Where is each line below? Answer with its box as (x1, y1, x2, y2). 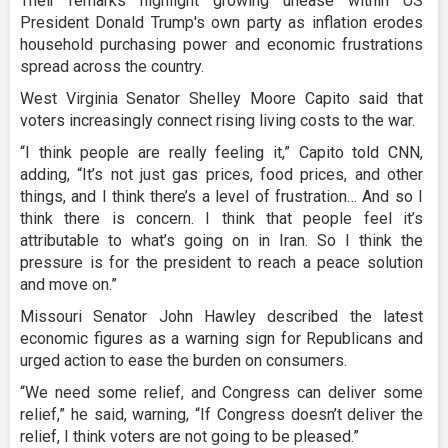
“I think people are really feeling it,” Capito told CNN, (20, 143, 423, 163)
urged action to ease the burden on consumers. (20, 351, 347, 371)
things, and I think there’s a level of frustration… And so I (20, 187, 423, 207)
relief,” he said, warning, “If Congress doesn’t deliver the (20, 405, 423, 425)
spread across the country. (20, 57, 204, 77)
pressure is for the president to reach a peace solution (20, 253, 423, 273)
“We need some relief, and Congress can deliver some (20, 383, 423, 403)
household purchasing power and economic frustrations (20, 35, 423, 55)
